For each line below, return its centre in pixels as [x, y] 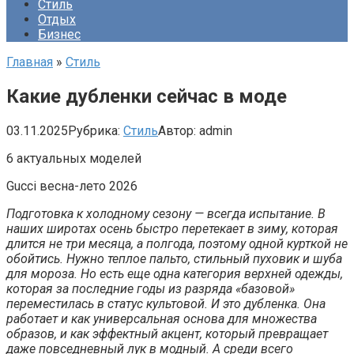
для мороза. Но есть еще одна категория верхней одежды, [175, 273]
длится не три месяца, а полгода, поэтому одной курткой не [177, 243]
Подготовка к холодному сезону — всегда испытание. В [166, 213]
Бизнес [59, 34]
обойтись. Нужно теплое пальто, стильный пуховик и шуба [174, 258]
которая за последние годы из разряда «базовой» [151, 288]
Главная [30, 62]
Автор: [177, 130]
